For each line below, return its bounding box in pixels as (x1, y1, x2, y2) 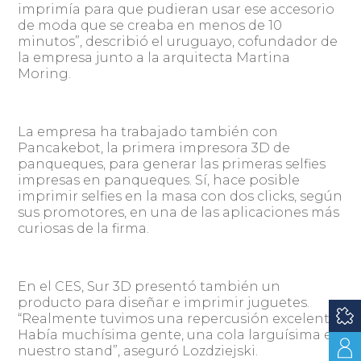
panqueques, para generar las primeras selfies (18, 156, 326, 172)
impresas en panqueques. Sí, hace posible (18, 172, 301, 188)
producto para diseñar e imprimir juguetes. (18, 294, 310, 310)
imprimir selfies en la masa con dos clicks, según (18, 188, 343, 204)
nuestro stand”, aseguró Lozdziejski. (18, 342, 259, 359)
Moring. (18, 65, 72, 81)
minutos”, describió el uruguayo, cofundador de (18, 33, 338, 49)
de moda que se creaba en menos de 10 (18, 17, 283, 33)
